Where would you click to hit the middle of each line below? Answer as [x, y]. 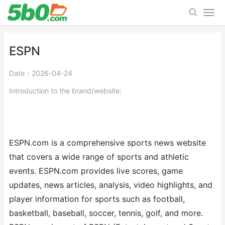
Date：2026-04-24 [41, 73]
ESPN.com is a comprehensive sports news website [107, 143]
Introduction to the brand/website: [65, 91]
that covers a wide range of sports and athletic [99, 157]
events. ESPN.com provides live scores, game [96, 171]
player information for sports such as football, [97, 199]
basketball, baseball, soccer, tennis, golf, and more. [106, 213]
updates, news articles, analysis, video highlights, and [111, 185]
